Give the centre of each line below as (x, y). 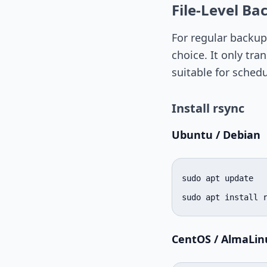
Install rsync (208, 108)
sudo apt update (218, 178)
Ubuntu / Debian (216, 135)
